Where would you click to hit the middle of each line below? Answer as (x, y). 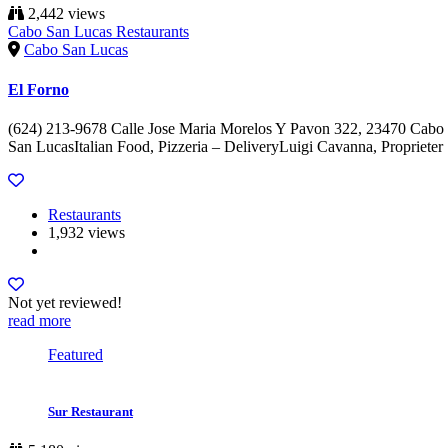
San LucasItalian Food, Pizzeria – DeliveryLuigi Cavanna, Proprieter (225, 146)
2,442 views (64, 14)
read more (39, 320)
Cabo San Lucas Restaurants (98, 32)
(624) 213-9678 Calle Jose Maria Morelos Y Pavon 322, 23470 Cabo (226, 128)
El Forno (38, 89)
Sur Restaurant (90, 411)
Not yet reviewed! (65, 302)
